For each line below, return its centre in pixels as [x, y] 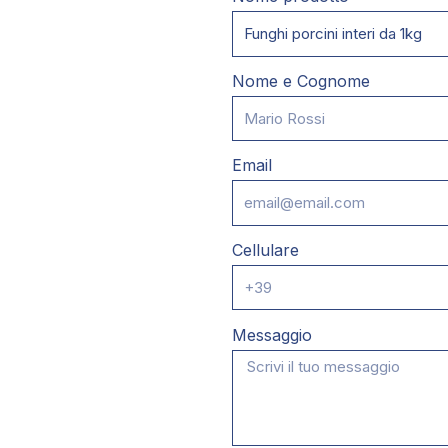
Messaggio [272, 335]
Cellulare [265, 249]
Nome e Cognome [301, 80]
